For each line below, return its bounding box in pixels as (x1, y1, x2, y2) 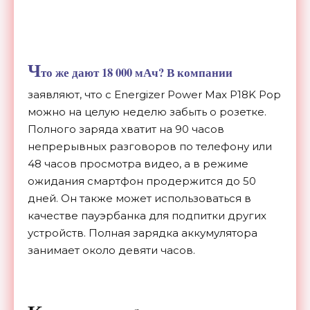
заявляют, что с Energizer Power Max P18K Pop (28, 88, 281, 102)
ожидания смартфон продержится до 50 (28, 174, 256, 188)
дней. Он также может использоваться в (28, 192, 251, 206)
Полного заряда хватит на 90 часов (28, 122, 224, 136)
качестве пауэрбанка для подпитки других (28, 209, 266, 223)
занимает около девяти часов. (28, 244, 195, 257)
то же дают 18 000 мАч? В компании (41, 64, 232, 82)
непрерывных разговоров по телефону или (28, 140, 272, 154)
